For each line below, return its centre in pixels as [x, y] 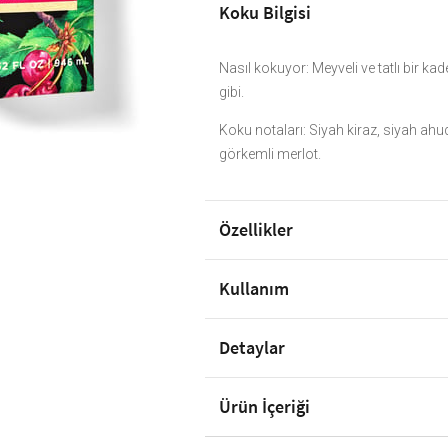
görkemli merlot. [270, 154]
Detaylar [252, 348]
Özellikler [256, 230]
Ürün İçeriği [265, 407]
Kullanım [254, 289]
